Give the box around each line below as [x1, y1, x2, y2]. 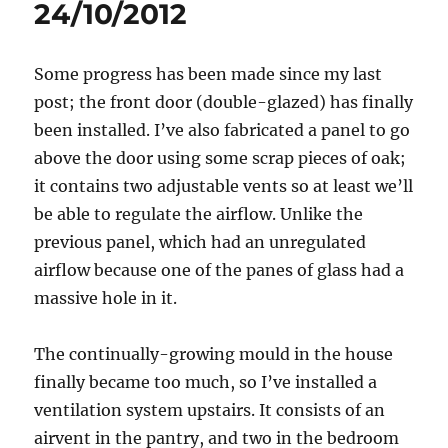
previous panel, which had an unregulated [34, 232, 367, 253]
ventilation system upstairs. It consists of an [34, 400, 386, 421]
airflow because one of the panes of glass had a [34, 260, 405, 281]
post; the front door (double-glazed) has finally [34, 92, 414, 113]
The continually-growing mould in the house [34, 344, 394, 365]
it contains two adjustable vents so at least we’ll [34, 176, 414, 197]
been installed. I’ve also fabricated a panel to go [34, 120, 411, 141]
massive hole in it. [34, 288, 178, 309]
